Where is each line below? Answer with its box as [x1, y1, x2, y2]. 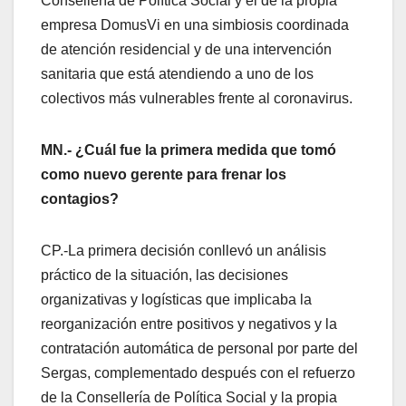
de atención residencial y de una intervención [41, 42, 332, 57]
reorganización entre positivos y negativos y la [41, 316, 337, 332]
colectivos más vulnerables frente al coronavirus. [41, 91, 353, 106]
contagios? [41, 191, 119, 207]
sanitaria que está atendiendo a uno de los [41, 66, 314, 82]
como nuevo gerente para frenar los [41, 167, 286, 182]
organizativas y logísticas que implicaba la [41, 292, 312, 307]
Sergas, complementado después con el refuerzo [41, 365, 355, 381]
